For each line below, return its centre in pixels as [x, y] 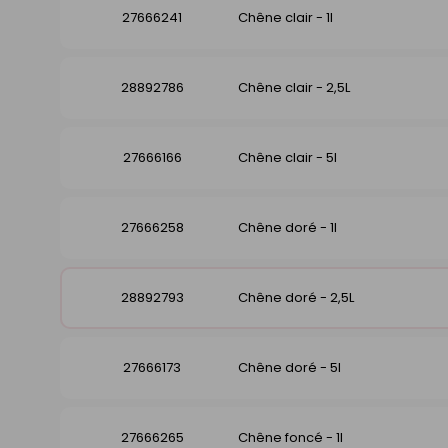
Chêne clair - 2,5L [294, 88]
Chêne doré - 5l [289, 368]
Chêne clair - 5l [287, 158]
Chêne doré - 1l [287, 228]
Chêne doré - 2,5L [296, 298]
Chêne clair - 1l [285, 18]
